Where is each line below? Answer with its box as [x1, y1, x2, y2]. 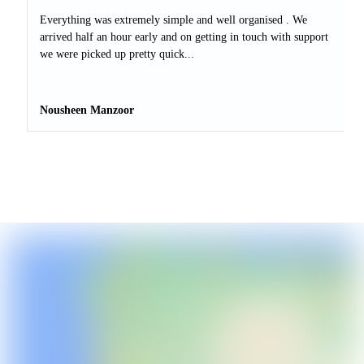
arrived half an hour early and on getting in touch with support [40, 31, 328, 44]
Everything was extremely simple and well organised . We [40, 14, 307, 27]
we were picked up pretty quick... [40, 48, 194, 61]
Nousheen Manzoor [40, 104, 134, 117]
